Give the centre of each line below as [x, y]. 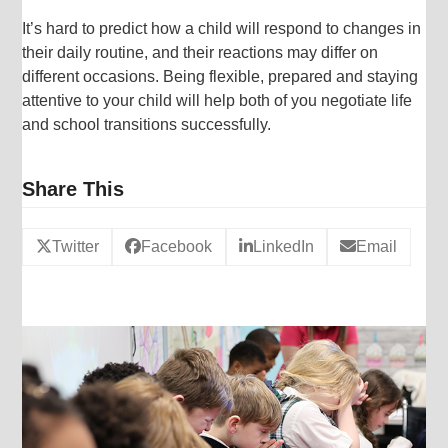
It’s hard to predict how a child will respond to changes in [222, 28]
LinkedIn [283, 247]
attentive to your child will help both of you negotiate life [217, 100]
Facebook [177, 247]
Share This [73, 188]
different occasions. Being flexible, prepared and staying [220, 76]
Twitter [75, 247]
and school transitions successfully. [147, 124]
